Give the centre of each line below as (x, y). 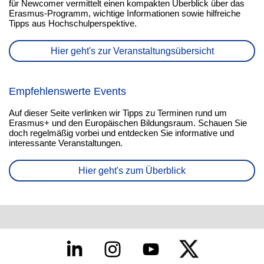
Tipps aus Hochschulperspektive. (73, 23)
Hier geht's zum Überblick (132, 171)
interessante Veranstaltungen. (66, 143)
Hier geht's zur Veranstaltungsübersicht (132, 51)
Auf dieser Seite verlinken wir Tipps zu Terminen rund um (118, 113)
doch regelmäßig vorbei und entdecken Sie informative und (121, 133)
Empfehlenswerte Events (67, 91)
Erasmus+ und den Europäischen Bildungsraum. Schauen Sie (128, 123)
